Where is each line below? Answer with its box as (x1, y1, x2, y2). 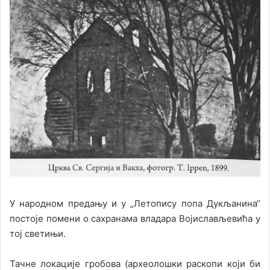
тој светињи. (10, 227, 66, 239)
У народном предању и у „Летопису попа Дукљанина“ (10, 197, 260, 209)
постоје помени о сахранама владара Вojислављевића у (10, 212, 260, 224)
